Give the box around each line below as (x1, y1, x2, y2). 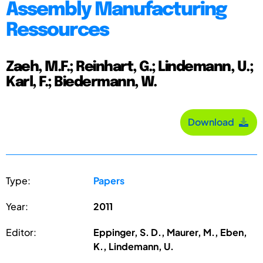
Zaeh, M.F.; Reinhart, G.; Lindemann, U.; (6, 59, 253, 75)
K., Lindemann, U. (93, 240, 174, 252)
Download (188, 116, 238, 129)
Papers (93, 174, 125, 187)
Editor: (6, 225, 36, 238)
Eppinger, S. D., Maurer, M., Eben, (93, 225, 248, 238)
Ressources (6, 21, 109, 41)
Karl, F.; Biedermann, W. (6, 75, 156, 90)
